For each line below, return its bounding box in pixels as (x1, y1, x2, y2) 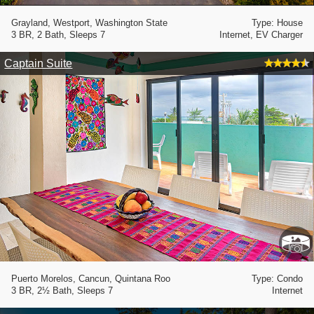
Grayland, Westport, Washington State (11, 18, 168, 29)
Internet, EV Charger (219, 29, 303, 41)
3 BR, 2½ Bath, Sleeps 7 (11, 285, 113, 296)
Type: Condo (252, 273, 303, 285)
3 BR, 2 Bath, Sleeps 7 (11, 29, 105, 41)
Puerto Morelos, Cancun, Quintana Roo (11, 273, 170, 285)
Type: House (252, 18, 303, 29)
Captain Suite (4, 57, 73, 69)
